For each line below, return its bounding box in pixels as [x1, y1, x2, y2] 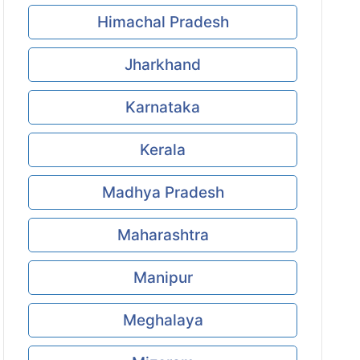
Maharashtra [117, 226, 209, 244]
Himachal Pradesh [96, 13, 229, 31]
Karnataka [125, 98, 201, 117]
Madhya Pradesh [101, 183, 224, 202]
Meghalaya [122, 311, 203, 329]
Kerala [140, 141, 186, 159]
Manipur [133, 268, 193, 287]
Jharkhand [125, 55, 202, 74]
